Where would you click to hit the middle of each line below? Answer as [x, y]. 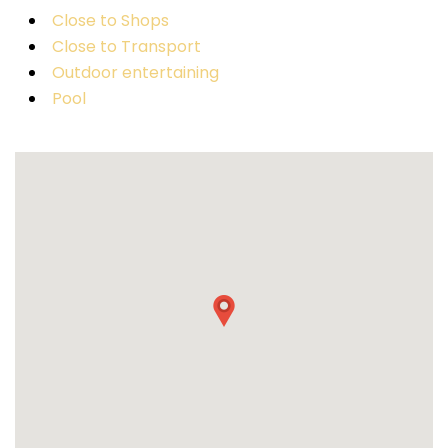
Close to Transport [126, 46]
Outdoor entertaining [135, 72]
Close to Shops [110, 20]
